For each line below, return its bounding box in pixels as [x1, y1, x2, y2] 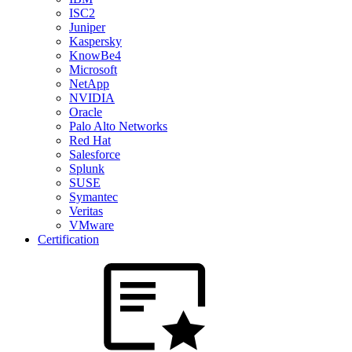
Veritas [69, 204, 103, 218]
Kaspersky [69, 35, 122, 48]
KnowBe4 [69, 49, 121, 62]
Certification [38, 233, 99, 246]
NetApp [69, 77, 109, 90]
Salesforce [69, 148, 120, 161]
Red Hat [69, 134, 111, 147]
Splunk [69, 162, 104, 175]
